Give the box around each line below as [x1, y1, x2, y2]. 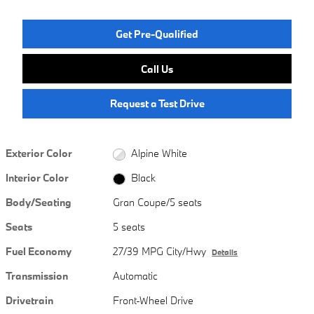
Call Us [141, 62, 173, 76]
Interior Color [6, 171, 69, 185]
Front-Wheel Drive [113, 294, 195, 308]
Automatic [113, 269, 158, 283]
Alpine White [130, 146, 187, 161]
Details [212, 247, 238, 258]
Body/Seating [6, 196, 71, 210]
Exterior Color [6, 146, 72, 161]
